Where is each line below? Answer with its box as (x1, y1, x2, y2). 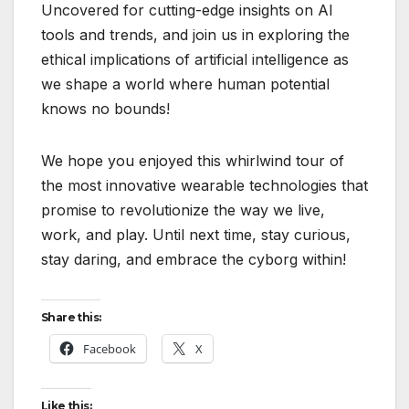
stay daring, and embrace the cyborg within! (41, 250, 346, 269)
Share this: (41, 310, 101, 325)
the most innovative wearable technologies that (41, 176, 368, 195)
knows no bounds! (41, 100, 170, 119)
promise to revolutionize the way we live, (41, 201, 325, 220)
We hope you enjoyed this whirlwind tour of (41, 152, 344, 171)
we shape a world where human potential (41, 75, 330, 94)
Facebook (83, 341, 136, 358)
